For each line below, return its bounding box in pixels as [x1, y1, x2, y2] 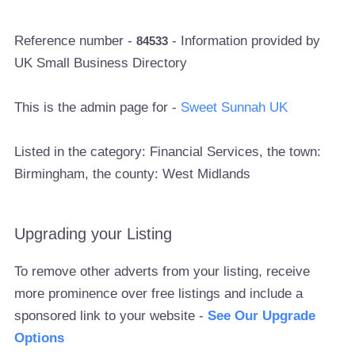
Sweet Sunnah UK [181, 99, 288, 115]
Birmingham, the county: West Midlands [14, 166, 251, 181]
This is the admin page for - [14, 99, 181, 115]
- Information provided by [168, 32, 321, 48]
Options [14, 330, 65, 345]
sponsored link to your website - [14, 307, 208, 323]
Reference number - [14, 32, 137, 48]
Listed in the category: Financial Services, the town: [14, 143, 322, 159]
